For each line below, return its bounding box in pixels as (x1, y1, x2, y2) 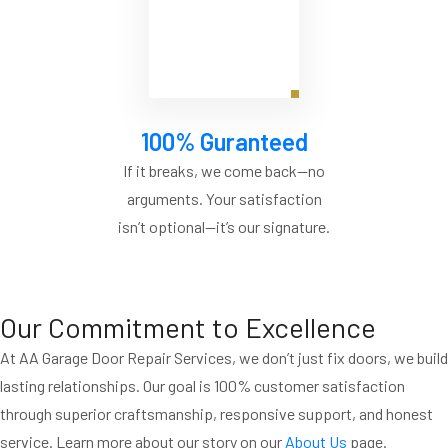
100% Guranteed (140, 127, 308, 157)
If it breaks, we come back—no (123, 161, 325, 181)
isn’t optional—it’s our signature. (118, 217, 330, 237)
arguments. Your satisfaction (126, 189, 322, 209)
